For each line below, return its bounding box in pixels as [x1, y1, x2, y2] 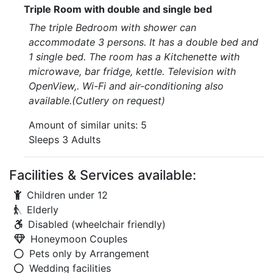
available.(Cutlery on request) [29, 94, 165, 107]
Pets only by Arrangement [29, 247, 149, 260]
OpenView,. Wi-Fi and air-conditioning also [29, 80, 224, 92]
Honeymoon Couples [30, 233, 127, 245]
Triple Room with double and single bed [24, 3, 212, 15]
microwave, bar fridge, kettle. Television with [29, 65, 236, 77]
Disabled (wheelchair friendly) [28, 218, 166, 230]
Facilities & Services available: [9, 167, 196, 183]
